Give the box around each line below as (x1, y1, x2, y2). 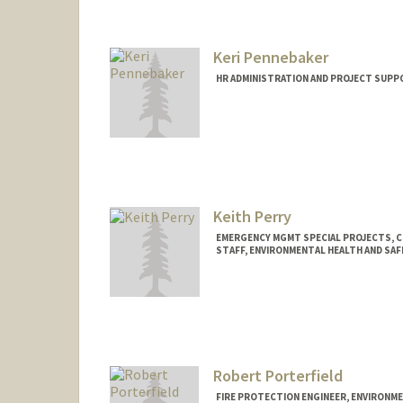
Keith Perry (212, 205, 291, 227)
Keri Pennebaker (212, 47, 328, 68)
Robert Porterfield (212, 364, 343, 386)
